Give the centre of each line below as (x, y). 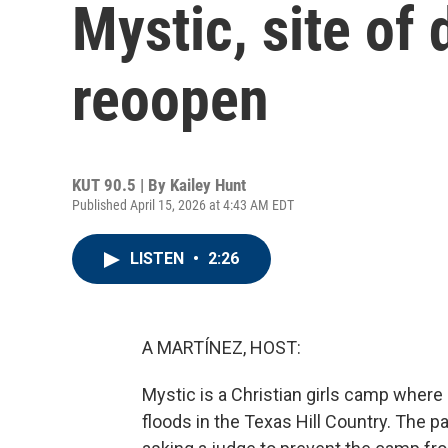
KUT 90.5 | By (121, 185)
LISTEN (159, 258)
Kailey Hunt (208, 185)
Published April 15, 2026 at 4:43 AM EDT (183, 205)
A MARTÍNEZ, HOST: (221, 347)
